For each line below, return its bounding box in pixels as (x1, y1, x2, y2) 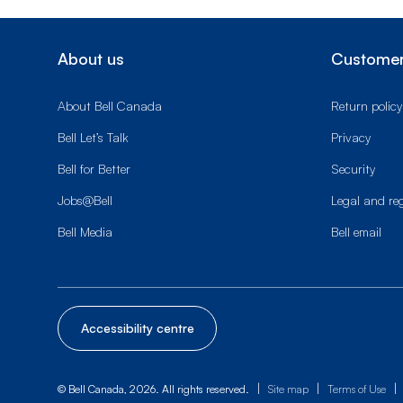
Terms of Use (327, 382, 386, 396)
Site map (268, 382, 309, 396)
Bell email (331, 224, 381, 239)
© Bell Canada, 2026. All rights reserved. (58, 382, 249, 396)
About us (58, 49, 124, 68)
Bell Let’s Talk (58, 130, 129, 145)
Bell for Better (58, 161, 130, 176)
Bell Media (58, 224, 112, 239)
